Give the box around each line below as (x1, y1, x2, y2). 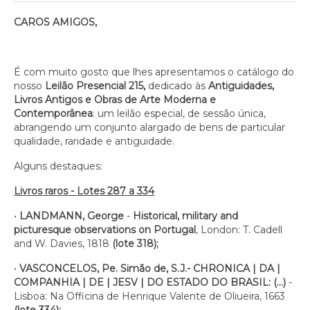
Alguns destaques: (14, 160, 102, 172)
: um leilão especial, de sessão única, (93, 107, 266, 120)
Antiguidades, (208, 80, 274, 92)
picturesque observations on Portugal (14, 224, 196, 236)
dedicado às (145, 80, 208, 92)
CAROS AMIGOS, (14, 16, 97, 28)
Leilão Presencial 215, (45, 80, 145, 92)
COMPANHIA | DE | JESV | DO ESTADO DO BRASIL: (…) (14, 276, 286, 289)
